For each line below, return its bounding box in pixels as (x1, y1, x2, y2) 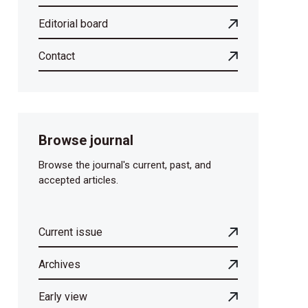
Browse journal (38, 132, 133, 149)
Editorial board (38, 17, 108, 31)
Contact (38, 49, 75, 63)
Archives (38, 258, 80, 272)
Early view (38, 290, 87, 304)
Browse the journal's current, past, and (38, 159, 211, 172)
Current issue (38, 225, 102, 239)
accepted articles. (38, 174, 118, 187)
